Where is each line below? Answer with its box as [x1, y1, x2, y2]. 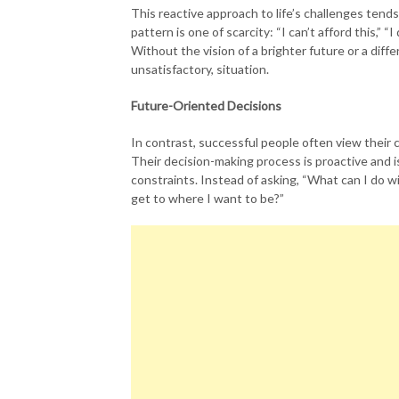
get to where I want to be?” [131, 191, 284, 206]
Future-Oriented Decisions [131, 98, 281, 113]
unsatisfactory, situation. [131, 61, 269, 77]
